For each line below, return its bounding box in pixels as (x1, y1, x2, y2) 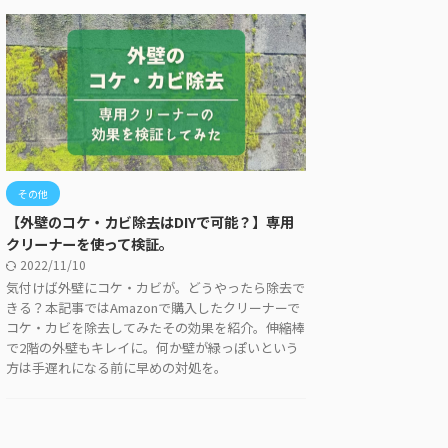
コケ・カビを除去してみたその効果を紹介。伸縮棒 (6, 318, 305, 338)
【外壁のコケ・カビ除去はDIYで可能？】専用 (6, 211, 294, 233)
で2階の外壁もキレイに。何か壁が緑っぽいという (6, 338, 299, 358)
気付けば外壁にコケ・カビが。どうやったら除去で (6, 278, 305, 298)
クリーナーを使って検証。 (6, 233, 173, 255)
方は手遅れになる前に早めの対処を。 (6, 358, 227, 378)
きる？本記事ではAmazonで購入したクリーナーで (6, 298, 300, 318)
